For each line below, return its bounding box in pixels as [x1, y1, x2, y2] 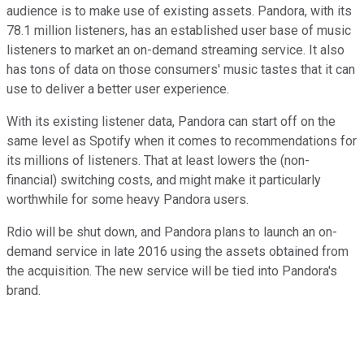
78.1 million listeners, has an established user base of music [6, 22, 351, 38]
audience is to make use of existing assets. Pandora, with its [6, 2, 352, 19]
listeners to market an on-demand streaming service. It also [6, 41, 344, 58]
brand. [6, 282, 41, 298]
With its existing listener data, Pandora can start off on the [6, 113, 336, 129]
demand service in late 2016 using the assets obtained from [6, 243, 349, 259]
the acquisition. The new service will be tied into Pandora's [6, 262, 337, 279]
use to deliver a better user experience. [6, 80, 229, 97]
